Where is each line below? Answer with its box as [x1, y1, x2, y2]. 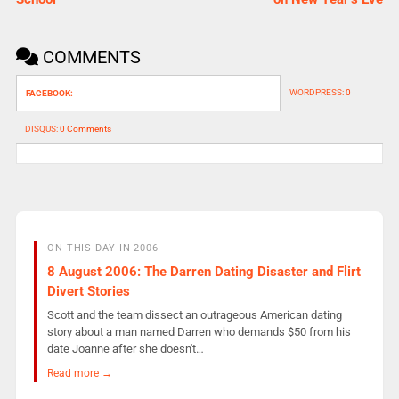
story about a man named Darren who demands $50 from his [46, 325, 351, 339]
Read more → [46, 365, 112, 379]
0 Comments [59, 124, 111, 134]
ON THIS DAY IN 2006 [46, 242, 159, 255]
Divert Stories [46, 282, 130, 299]
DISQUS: [24, 124, 60, 134]
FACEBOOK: [25, 88, 73, 99]
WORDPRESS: [289, 87, 346, 98]
